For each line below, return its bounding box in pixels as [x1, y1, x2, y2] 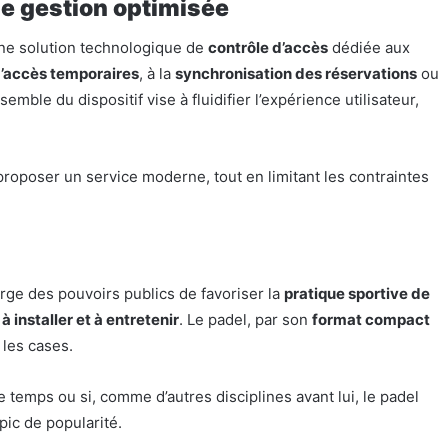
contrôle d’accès [208, 37, 328, 57]
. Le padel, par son [179, 310, 312, 330]
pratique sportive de [284, 284, 430, 304]
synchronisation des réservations [175, 63, 417, 83]
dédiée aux [328, 37, 410, 57]
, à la [139, 63, 175, 83]
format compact [312, 310, 430, 330]
